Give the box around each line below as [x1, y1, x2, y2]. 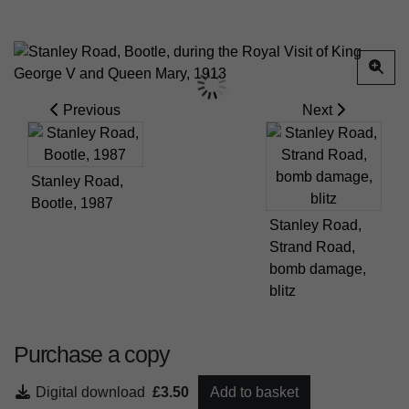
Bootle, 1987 [31, 195, 113, 212]
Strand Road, [269, 239, 356, 256]
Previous [58, 102, 121, 119]
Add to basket [210, 384, 299, 401]
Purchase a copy [14, 341, 170, 368]
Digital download [36, 384, 152, 401]
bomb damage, [269, 261, 367, 278]
